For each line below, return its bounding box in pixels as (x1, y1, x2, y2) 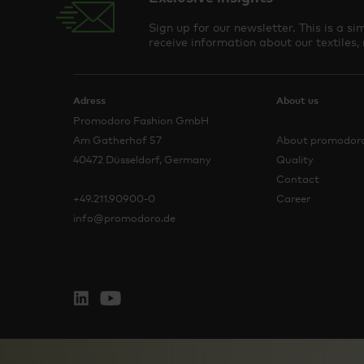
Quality (276, 153, 314, 166)
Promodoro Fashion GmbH (73, 114, 209, 127)
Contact (276, 172, 319, 185)
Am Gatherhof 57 (73, 133, 162, 146)
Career (276, 192, 310, 205)
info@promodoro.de (73, 211, 175, 224)
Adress (73, 94, 106, 106)
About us (276, 94, 318, 106)
